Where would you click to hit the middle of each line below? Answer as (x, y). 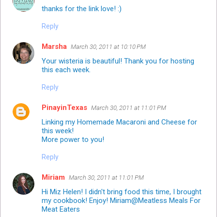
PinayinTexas (64, 107)
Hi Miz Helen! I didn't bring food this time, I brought (122, 192)
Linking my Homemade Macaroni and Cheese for (119, 122)
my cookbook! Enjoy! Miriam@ (90, 200)
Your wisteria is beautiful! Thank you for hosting (118, 61)
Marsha (54, 46)
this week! (58, 131)
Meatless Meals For (169, 200)
